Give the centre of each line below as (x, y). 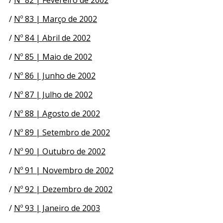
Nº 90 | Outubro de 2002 (59, 151)
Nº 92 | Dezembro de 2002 (63, 189)
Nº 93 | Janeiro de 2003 (57, 208)
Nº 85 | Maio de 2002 (53, 56)
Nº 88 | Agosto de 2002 (57, 113)
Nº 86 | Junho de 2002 (55, 75)
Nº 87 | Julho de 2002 (53, 94)
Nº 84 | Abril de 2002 (52, 38)
